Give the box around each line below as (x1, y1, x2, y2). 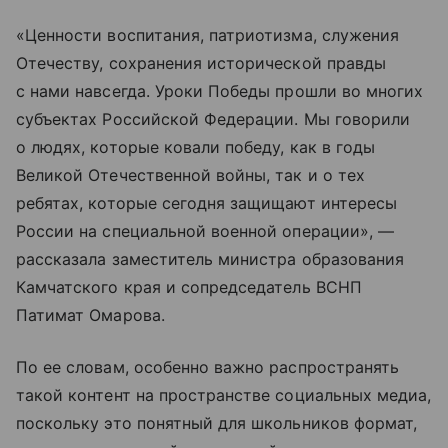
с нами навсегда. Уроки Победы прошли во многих (16, 80, 424, 101)
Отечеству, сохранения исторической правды (16, 52, 386, 73)
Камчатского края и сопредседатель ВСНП (16, 276, 362, 297)
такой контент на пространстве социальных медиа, (16, 384, 432, 405)
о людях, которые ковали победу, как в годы (16, 136, 376, 157)
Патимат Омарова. (16, 304, 165, 325)
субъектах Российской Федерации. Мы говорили (16, 108, 411, 129)
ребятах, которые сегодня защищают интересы (16, 192, 398, 213)
